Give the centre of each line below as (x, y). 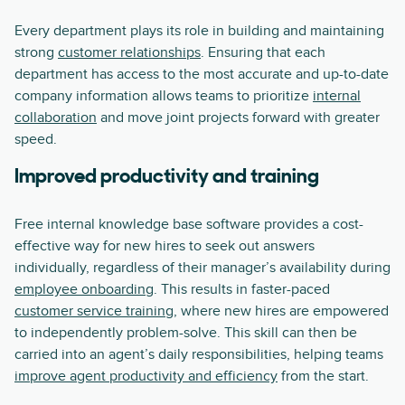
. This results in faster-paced (242, 289)
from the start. (323, 376)
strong (36, 52)
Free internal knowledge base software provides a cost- (189, 224)
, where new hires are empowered (281, 311)
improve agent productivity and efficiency (146, 376)
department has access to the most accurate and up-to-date (202, 74)
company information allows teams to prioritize (164, 96)
